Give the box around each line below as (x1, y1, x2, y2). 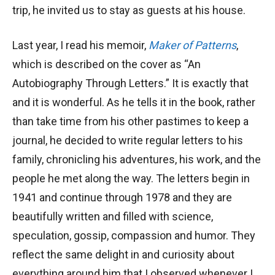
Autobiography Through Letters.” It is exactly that (12, 77, 249, 90)
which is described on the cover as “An (12, 58, 201, 71)
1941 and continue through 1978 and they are (12, 191, 232, 204)
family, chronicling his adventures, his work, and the (12, 153, 261, 166)
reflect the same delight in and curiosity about (12, 248, 234, 261)
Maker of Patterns (149, 39, 236, 52)
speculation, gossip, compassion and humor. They (12, 229, 255, 242)
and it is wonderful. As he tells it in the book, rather (12, 96, 255, 109)
